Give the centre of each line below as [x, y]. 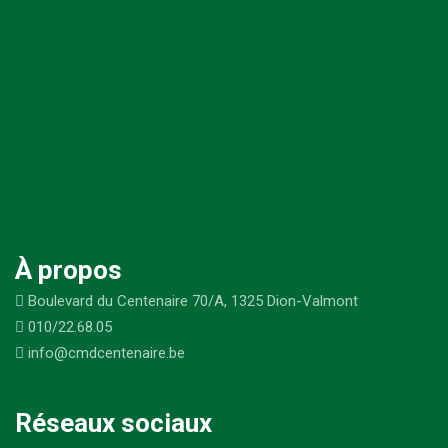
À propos [68, 270]
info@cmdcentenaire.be [104, 353]
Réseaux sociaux [113, 423]
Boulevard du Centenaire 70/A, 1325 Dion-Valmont [191, 301]
